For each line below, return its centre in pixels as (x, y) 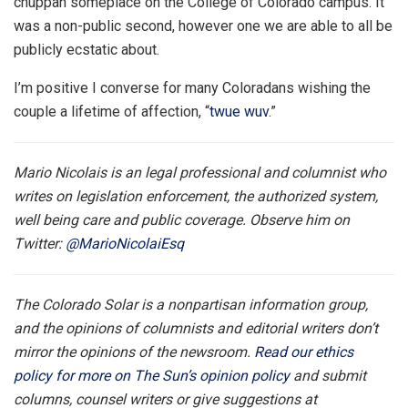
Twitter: (40, 243)
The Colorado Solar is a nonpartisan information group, (191, 304)
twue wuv (239, 111)
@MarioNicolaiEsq (125, 243)
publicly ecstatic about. (87, 49)
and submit (328, 375)
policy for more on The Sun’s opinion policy (152, 375)
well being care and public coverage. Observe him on (182, 219)
